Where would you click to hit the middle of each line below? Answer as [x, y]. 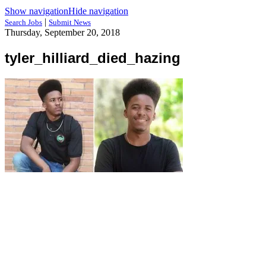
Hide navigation [98, 11]
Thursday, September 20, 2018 [62, 32]
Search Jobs [23, 22]
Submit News [70, 22]
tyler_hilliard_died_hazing [93, 58]
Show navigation [37, 11]
